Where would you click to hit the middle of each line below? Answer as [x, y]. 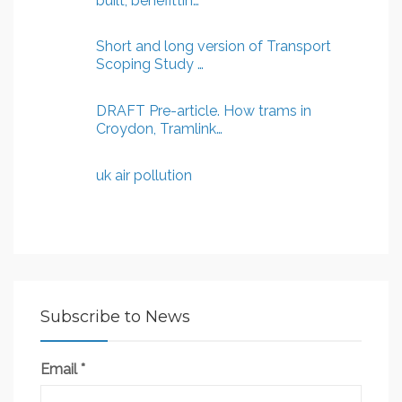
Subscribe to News [115, 316]
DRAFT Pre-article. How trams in [204, 111]
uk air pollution [144, 175]
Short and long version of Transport [214, 47]
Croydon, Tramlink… [159, 129]
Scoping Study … [150, 65]
